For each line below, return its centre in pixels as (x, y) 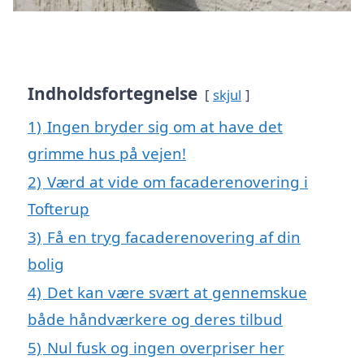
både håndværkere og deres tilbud (155, 318)
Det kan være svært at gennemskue (177, 292)
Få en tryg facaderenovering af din (174, 236)
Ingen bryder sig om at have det (165, 126)
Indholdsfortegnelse (113, 93)
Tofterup (58, 208)
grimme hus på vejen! (107, 153)
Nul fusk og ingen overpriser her (166, 347)
